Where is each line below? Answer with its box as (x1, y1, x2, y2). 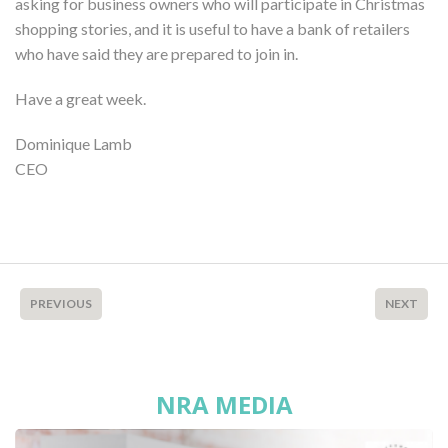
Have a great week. (15, 88, 146, 108)
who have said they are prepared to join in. (15, 43, 301, 63)
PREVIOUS (30, 295, 92, 311)
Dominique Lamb (15, 133, 132, 153)
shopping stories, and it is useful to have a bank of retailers (15, 18, 410, 38)
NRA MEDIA (155, 387, 293, 421)
